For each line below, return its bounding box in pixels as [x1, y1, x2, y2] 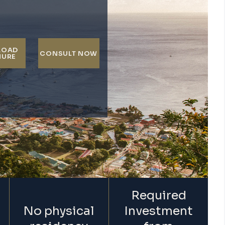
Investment [124, 203, 193, 219]
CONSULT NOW [40, 49, 98, 58]
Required [131, 188, 186, 203]
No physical [23, 203, 95, 219]
